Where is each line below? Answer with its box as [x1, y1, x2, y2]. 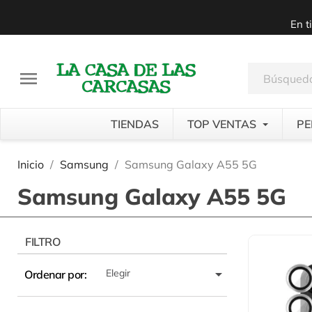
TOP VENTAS [187, 117, 259, 131]
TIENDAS [110, 117, 159, 131]
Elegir [106, 267, 130, 279]
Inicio [17, 157, 44, 171]
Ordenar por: [24, 267, 87, 281]
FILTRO [25, 235, 61, 249]
